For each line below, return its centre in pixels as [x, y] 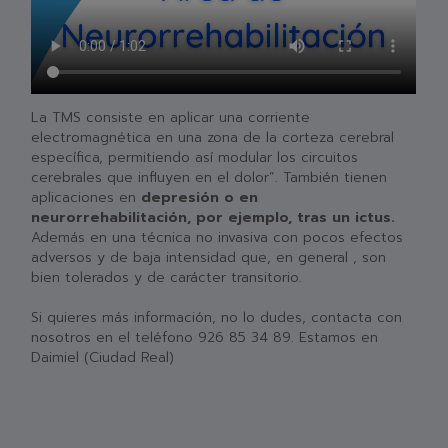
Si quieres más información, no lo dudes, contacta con [217, 318]
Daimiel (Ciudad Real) [103, 358]
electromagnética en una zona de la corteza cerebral [213, 138]
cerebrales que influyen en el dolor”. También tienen [209, 178]
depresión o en [200, 198]
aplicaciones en [86, 198]
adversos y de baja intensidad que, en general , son [209, 258]
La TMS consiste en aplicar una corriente [171, 118]
